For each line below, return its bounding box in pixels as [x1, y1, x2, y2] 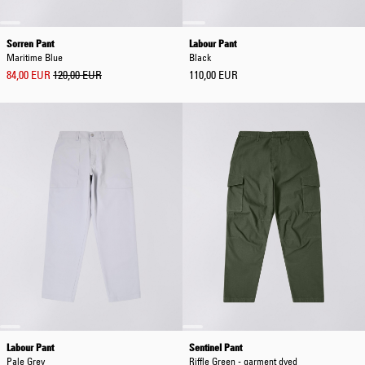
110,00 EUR [189, 68, 238, 82]
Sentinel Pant [189, 341, 242, 354]
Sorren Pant [7, 37, 54, 50]
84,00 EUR [7, 68, 51, 82]
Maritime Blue [7, 51, 63, 64]
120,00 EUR [53, 68, 102, 82]
